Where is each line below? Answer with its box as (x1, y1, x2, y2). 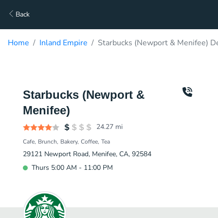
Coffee (81, 138, 98, 145)
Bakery (60, 138, 77, 145)
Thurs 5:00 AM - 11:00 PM (32, 163, 113, 172)
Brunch (38, 138, 57, 145)
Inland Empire (39, 37, 88, 48)
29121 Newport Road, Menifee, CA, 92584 (23, 149, 151, 159)
